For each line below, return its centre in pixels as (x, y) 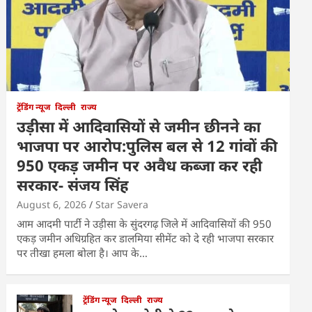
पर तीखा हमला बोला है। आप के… (83, 253)
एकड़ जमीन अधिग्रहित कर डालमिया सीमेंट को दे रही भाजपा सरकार (146, 239)
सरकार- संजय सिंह (73, 185)
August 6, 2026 (52, 205)
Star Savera (122, 205)
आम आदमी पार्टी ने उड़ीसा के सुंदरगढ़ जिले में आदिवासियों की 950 (145, 224)
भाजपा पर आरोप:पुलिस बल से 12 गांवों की (147, 146)
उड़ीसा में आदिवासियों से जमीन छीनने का (139, 126)
